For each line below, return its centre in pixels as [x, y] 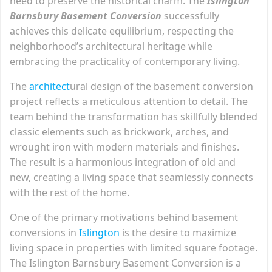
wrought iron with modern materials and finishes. [124, 147]
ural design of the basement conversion [161, 86]
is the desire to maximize [178, 232]
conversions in [44, 232]
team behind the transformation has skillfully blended [134, 116]
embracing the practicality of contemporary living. [125, 61]
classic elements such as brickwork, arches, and [119, 131]
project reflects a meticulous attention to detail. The [129, 101]
